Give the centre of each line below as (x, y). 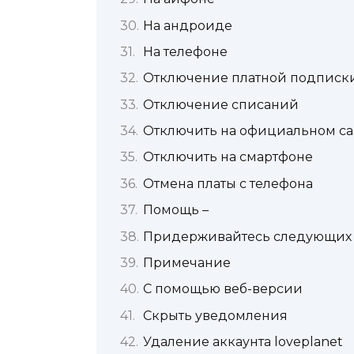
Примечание (187, 263)
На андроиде (188, 25)
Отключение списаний (221, 104)
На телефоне (185, 51)
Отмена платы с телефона (228, 183)
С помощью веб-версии (223, 289)
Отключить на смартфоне (228, 157)
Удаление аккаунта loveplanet (243, 342)
